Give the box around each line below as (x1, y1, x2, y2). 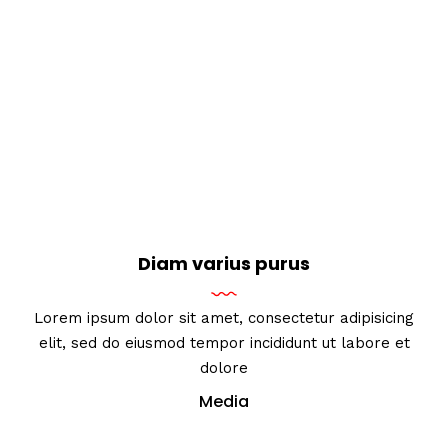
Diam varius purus (138, 251, 310, 277)
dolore (200, 359, 248, 378)
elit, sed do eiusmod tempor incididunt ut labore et (38, 334, 410, 353)
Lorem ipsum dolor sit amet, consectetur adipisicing (34, 309, 414, 328)
